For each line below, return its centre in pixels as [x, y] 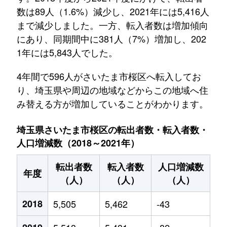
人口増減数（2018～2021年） [78, 143]
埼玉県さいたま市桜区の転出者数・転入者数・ [112, 130]
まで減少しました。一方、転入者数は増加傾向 [112, 25]
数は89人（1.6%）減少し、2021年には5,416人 [113, 11]
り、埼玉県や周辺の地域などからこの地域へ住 [112, 90]
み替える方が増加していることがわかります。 [112, 103]
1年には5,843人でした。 [67, 52]
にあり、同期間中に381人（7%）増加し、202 [111, 39]
